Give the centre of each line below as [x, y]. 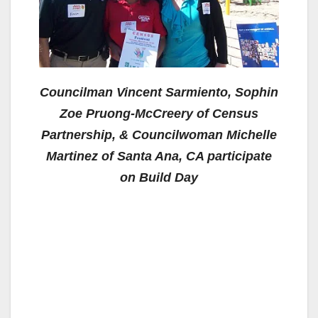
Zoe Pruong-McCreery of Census [159, 114]
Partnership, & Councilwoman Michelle [159, 135]
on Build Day [159, 178]
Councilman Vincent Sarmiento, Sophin [159, 93]
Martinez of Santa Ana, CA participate [159, 157]
